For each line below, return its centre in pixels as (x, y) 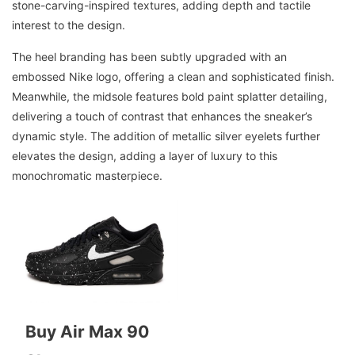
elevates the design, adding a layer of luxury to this (145, 156)
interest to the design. (69, 25)
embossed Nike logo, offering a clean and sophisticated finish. (173, 77)
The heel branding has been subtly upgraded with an (149, 57)
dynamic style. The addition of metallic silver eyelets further (166, 136)
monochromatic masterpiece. (87, 176)
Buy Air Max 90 (87, 331)
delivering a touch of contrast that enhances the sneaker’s (162, 116)
